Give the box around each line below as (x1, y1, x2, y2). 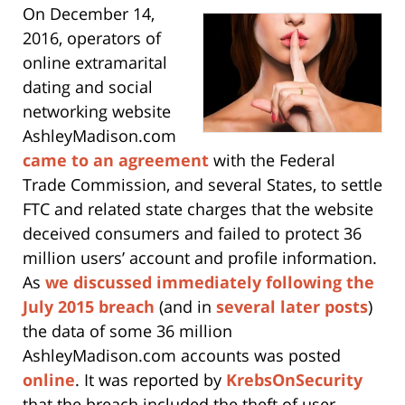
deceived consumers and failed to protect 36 (23, 221, 362, 244)
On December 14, (23, 2, 155, 24)
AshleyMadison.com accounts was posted (23, 344, 341, 366)
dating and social (23, 75, 153, 98)
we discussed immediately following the (45, 270, 374, 293)
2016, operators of (23, 26, 161, 49)
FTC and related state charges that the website (23, 197, 373, 220)
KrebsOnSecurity (226, 368, 363, 391)
